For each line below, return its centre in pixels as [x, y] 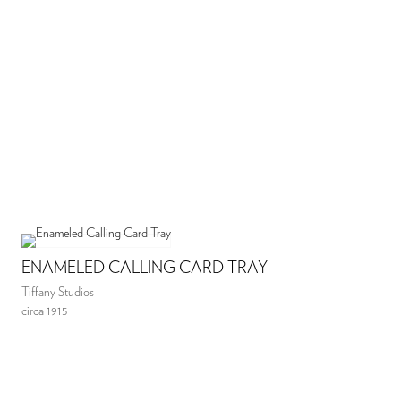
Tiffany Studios [58, 293]
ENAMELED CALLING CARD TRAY [145, 269]
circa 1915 [45, 312]
